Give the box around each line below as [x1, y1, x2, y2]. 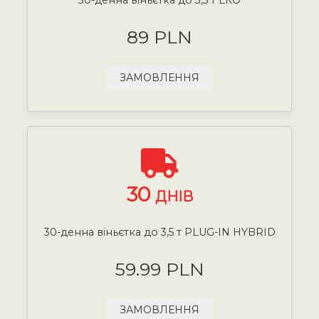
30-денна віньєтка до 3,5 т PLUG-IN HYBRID [43, 225, 276, 239]
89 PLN [127, 26, 192, 48]
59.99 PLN [115, 258, 204, 280]
